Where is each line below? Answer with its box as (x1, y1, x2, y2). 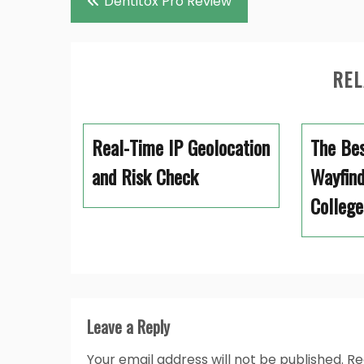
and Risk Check (92, 162, 198, 191)
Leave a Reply (87, 314, 170, 339)
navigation (70, 8, 141, 37)
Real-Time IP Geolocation (92, 132, 270, 162)
